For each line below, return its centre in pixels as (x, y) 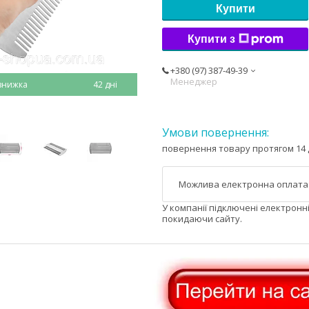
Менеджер (194, 81)
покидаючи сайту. (202, 219)
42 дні (105, 84)
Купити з (211, 39)
